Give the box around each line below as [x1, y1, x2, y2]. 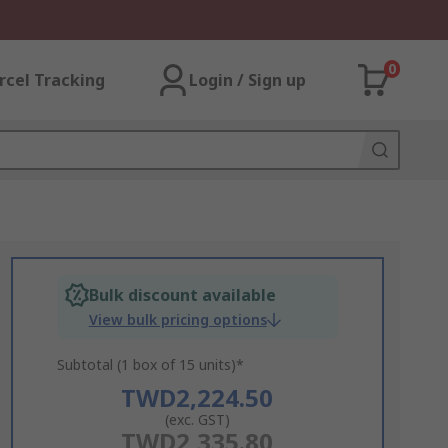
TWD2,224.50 [121, 381, 274, 414]
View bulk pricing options [88, 310, 267, 329]
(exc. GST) [164, 410, 230, 429]
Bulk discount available [88, 284, 276, 306]
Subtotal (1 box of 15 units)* [56, 355, 244, 374]
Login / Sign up [189, 69, 306, 91]
